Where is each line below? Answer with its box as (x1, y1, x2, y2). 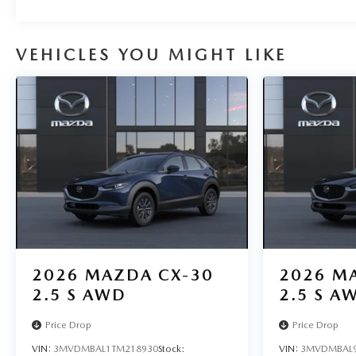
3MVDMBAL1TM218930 (53, 342, 158, 354)
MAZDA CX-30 (85, 265, 214, 284)
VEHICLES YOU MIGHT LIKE (16, 44, 287, 64)
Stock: (158, 342, 184, 354)
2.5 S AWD (32, 284, 126, 304)
